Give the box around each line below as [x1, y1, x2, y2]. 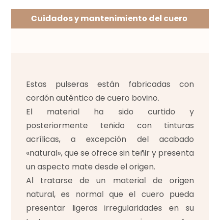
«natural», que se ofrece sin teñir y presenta [26, 147, 194, 159]
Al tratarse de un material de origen [26, 175, 194, 187]
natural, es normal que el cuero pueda [26, 189, 194, 200]
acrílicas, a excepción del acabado [26, 134, 194, 145]
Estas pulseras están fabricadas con [26, 79, 194, 90]
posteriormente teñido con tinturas [26, 120, 194, 132]
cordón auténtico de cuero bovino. [26, 92, 159, 104]
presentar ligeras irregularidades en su [26, 202, 194, 214]
